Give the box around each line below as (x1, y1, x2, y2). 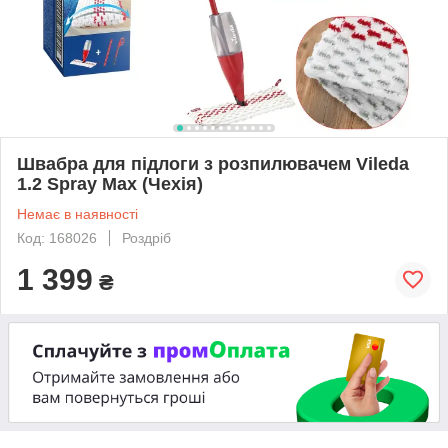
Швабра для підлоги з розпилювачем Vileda (17, 153, 409, 174)
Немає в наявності (17, 205, 138, 222)
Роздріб (122, 229, 171, 246)
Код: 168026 (17, 229, 97, 246)
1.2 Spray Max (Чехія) (17, 173, 203, 194)
